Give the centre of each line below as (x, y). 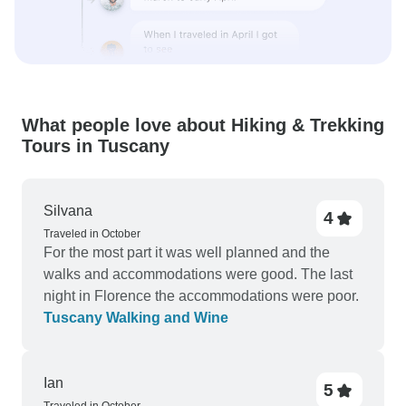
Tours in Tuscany (96, 146)
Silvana (68, 211)
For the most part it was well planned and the (187, 252)
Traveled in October (92, 234)
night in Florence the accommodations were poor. (201, 296)
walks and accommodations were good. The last (198, 274)
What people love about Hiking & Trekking (203, 125)
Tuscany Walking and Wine (136, 318)
